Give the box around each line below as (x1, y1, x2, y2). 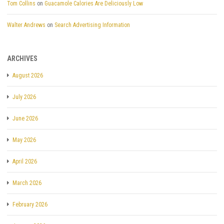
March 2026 (12, 179, 41, 186)
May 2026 (12, 136, 36, 143)
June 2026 (12, 114, 38, 122)
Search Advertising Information (54, 21, 130, 28)
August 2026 (12, 71, 43, 79)
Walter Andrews (7, 21, 45, 28)
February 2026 (12, 200, 47, 208)
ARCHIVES (7, 54, 37, 62)
